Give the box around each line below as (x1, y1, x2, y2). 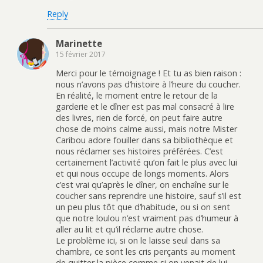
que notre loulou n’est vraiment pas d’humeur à (56, 213, 238, 224)
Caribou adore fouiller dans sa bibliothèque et (56, 134, 233, 146)
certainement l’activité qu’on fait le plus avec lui (56, 157, 237, 168)
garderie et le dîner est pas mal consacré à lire (56, 101, 234, 113)
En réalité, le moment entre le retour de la (56, 90, 218, 102)
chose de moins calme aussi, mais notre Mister (56, 123, 237, 135)
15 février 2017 (56, 49, 106, 59)
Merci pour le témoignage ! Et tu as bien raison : (56, 68, 241, 79)
